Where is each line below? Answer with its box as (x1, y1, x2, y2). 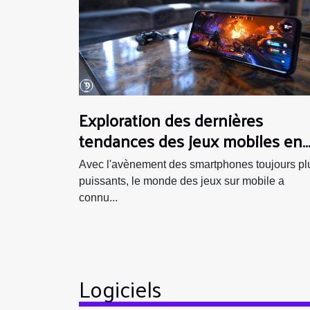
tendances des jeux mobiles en (79, 125, 302, 156)
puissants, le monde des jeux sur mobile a (79, 175, 284, 188)
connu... (79, 192, 118, 204)
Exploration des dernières (79, 104, 263, 136)
